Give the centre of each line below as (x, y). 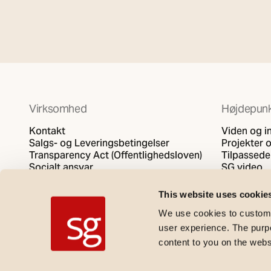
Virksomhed (58, 109)
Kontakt (47, 131)
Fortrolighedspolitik (74, 179)
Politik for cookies (70, 191)
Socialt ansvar (61, 167)
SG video (242, 167)
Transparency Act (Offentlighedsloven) (116, 155)
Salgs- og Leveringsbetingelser (99, 143)
